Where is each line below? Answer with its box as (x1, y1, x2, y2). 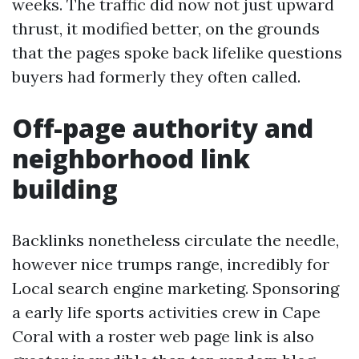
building (12, 171, 118, 206)
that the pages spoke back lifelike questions (12, 42, 342, 63)
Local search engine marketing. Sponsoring (12, 278, 339, 298)
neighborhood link (12, 141, 250, 175)
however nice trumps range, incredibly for (12, 254, 329, 274)
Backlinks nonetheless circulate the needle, (12, 230, 339, 250)
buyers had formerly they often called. (12, 67, 301, 87)
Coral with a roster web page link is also (12, 326, 314, 346)
